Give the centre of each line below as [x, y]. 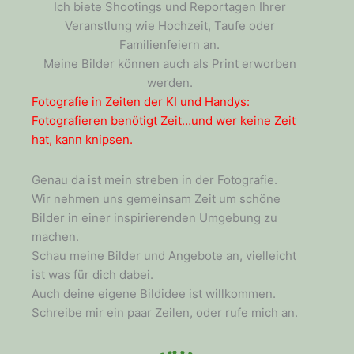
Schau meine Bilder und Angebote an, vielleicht [164, 255]
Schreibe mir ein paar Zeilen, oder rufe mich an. [165, 312]
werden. [169, 83]
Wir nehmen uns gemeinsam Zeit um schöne [156, 198]
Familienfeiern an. [170, 45]
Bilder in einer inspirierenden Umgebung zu [154, 217]
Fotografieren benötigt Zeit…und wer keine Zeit [164, 121]
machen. [55, 236]
